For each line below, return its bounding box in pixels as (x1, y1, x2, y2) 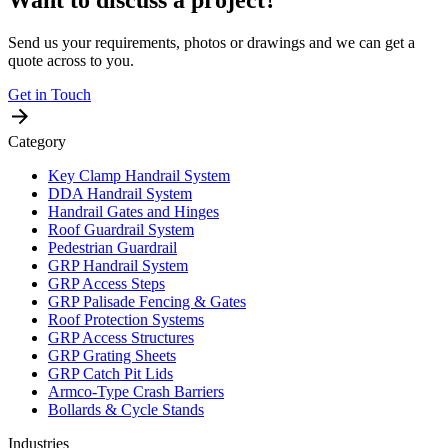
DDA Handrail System (48, 184, 192, 202)
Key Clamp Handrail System (48, 166, 230, 184)
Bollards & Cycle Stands (48, 400, 204, 418)
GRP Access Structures (48, 328, 194, 346)
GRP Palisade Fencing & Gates (48, 292, 246, 310)
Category (8, 132, 66, 150)
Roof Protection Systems (48, 310, 204, 328)
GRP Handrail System (48, 256, 188, 274)
